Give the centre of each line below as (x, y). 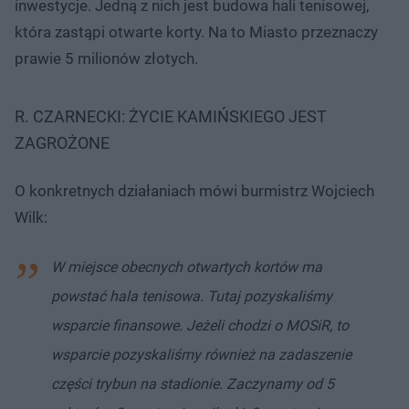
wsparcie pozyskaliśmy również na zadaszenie (201, 354)
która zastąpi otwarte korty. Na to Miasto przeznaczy (196, 31)
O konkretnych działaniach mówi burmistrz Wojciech (194, 190)
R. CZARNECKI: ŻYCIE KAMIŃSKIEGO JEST (171, 116)
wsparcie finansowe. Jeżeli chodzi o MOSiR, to (200, 325)
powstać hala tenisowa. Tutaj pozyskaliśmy (192, 296)
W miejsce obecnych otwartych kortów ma (187, 267)
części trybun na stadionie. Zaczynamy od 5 (193, 383)
